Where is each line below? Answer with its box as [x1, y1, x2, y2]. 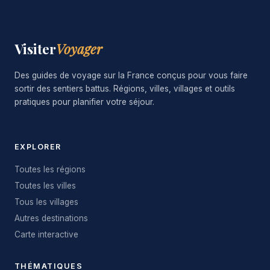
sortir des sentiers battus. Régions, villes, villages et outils [14, 84, 235, 93]
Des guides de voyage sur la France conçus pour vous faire [14, 71, 248, 80]
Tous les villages [14, 197, 78, 207]
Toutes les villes [14, 181, 76, 190]
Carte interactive [14, 230, 78, 239]
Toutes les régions [14, 165, 86, 174]
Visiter [14, 40, 56, 58]
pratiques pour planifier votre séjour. [14, 97, 154, 107]
